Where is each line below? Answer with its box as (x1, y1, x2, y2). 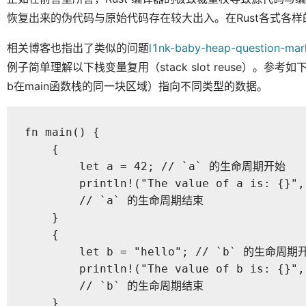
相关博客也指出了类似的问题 (7, 40, 149, 55)
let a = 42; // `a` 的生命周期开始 (24, 160, 286, 173)
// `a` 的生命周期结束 (24, 194, 204, 208)
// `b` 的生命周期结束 (24, 279, 204, 293)
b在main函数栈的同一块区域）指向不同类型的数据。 (7, 79, 268, 93)
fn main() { (24, 126, 100, 139)
